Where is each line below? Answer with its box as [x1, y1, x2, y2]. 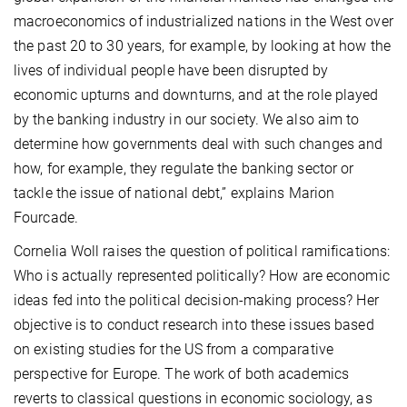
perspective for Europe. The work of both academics [14, 364, 350, 382]
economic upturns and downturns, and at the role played [14, 85, 379, 104]
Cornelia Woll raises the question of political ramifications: [14, 242, 391, 260]
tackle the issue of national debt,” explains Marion [14, 184, 335, 202]
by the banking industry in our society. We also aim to [14, 110, 360, 128]
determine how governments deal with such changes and [14, 134, 383, 153]
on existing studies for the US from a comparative [14, 340, 333, 358]
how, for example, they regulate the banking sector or [14, 159, 354, 177]
